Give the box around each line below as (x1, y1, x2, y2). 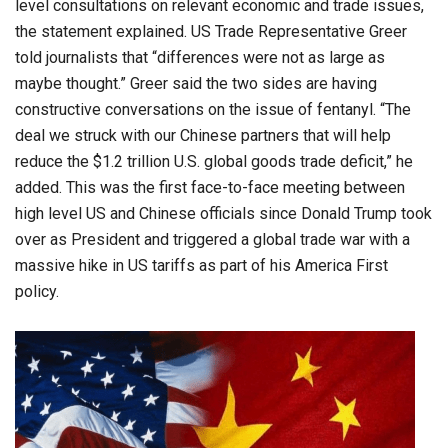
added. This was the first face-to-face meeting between (15, 177, 405, 197)
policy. (15, 281, 59, 301)
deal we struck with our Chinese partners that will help (15, 125, 391, 145)
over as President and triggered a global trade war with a (15, 229, 410, 249)
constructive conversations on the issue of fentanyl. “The (15, 99, 411, 119)
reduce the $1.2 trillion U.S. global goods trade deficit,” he (15, 151, 413, 171)
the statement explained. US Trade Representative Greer (15, 21, 407, 41)
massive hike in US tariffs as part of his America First (15, 255, 388, 275)
